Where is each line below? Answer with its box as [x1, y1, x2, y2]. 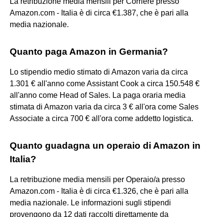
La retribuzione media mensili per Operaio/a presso [10, 175, 185, 184]
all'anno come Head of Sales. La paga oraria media [10, 91, 186, 99]
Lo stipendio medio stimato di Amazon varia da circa [10, 67, 188, 76]
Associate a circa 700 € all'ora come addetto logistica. [10, 114, 193, 123]
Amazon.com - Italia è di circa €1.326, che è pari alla [10, 186, 188, 195]
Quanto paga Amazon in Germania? [10, 46, 168, 57]
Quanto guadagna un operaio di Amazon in [10, 140, 201, 151]
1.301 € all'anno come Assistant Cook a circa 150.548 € [10, 79, 200, 88]
